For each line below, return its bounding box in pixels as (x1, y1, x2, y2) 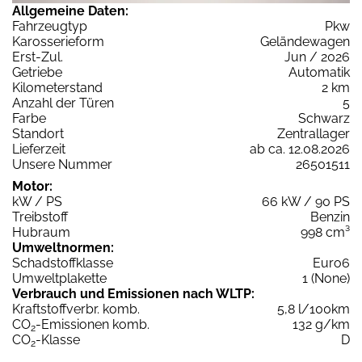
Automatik (288, 65, 350, 81)
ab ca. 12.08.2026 (250, 141, 350, 158)
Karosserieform (12, 34, 104, 50)
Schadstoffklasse (12, 255, 113, 271)
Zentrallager (277, 126, 350, 142)
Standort (12, 126, 64, 142)
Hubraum (12, 225, 70, 241)
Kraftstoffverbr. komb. (12, 301, 140, 318)
